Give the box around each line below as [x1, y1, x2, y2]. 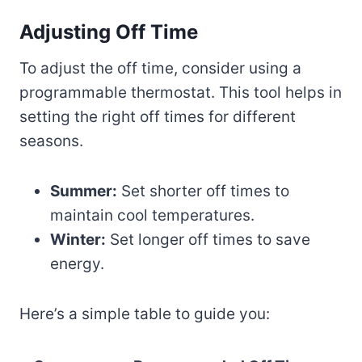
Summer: [50, 181, 117, 200]
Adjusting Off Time [19, 19, 198, 44]
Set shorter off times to [117, 181, 289, 200]
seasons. [19, 131, 83, 150]
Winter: [50, 229, 106, 249]
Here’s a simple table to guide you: [19, 304, 270, 323]
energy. [50, 254, 104, 273]
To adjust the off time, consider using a [19, 58, 301, 78]
